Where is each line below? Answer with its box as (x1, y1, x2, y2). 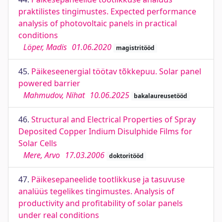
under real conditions (18, 210, 99, 221)
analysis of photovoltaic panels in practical (18, 18, 177, 29)
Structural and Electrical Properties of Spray (31, 114, 196, 125)
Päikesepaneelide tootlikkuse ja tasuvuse (31, 174, 185, 185)
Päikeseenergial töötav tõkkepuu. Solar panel (31, 66, 201, 77)
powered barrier (18, 78, 80, 89)
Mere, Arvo (23, 150, 60, 161)
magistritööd (115, 44, 155, 52)
